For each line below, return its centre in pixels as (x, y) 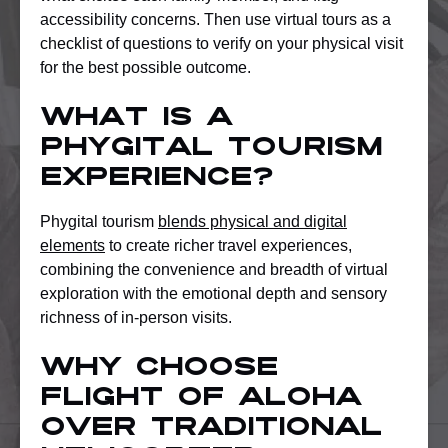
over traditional (211, 428)
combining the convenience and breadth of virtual (214, 269)
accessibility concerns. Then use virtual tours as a (215, 19)
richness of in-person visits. (136, 317)
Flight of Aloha (200, 398)
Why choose (159, 368)
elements (72, 245)
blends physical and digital (252, 221)
